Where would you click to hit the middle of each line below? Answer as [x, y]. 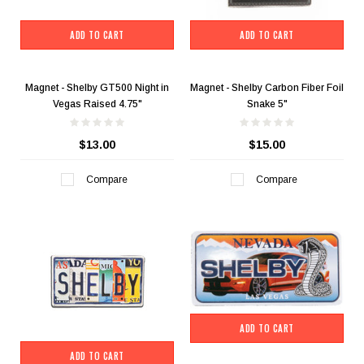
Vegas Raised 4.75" [97, 104]
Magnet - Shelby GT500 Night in [97, 88]
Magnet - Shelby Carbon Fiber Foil [267, 88]
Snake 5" [267, 104]
